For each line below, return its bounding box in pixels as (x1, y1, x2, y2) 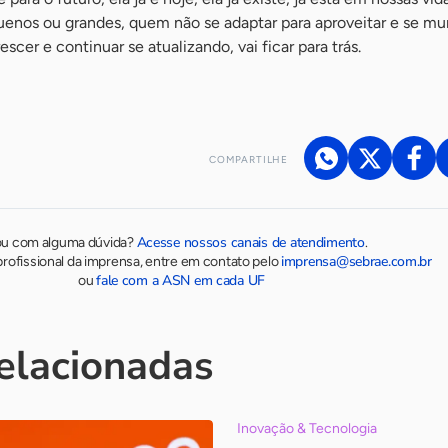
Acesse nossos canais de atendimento (136, 233, 365, 252)
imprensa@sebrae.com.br (281, 252, 432, 271)
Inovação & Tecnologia (236, 420, 377, 437)
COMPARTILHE (209, 153, 288, 166)
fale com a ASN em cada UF (96, 271, 266, 290)
